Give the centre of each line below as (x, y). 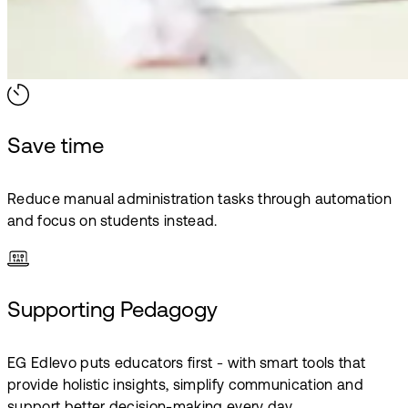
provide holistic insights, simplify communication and (185, 386)
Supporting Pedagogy (112, 311)
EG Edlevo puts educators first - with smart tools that (187, 364)
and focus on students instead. (112, 222)
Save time (56, 147)
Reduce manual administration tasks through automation (199, 200)
